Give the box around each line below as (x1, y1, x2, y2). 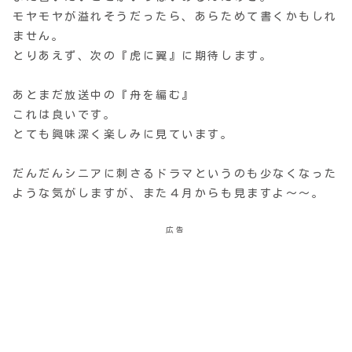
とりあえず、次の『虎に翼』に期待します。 (13, 49, 273, 61)
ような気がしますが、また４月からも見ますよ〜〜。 (13, 187, 325, 199)
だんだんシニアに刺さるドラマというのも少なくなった (13, 167, 338, 179)
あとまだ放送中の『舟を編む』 (13, 89, 195, 101)
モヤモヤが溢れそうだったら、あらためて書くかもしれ (13, 10, 338, 22)
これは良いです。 (13, 108, 117, 120)
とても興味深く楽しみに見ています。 (13, 128, 234, 140)
